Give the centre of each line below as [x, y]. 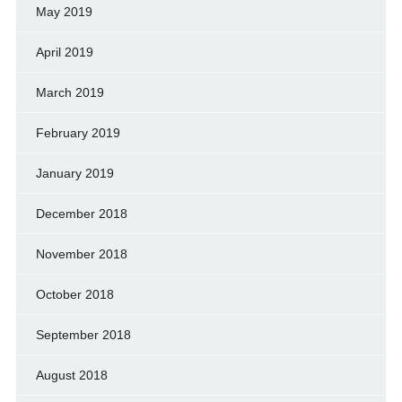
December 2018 [81, 213]
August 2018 [71, 375]
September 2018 [83, 334]
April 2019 [64, 52]
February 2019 [78, 132]
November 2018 [81, 253]
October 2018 [74, 294]
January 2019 [74, 173]
